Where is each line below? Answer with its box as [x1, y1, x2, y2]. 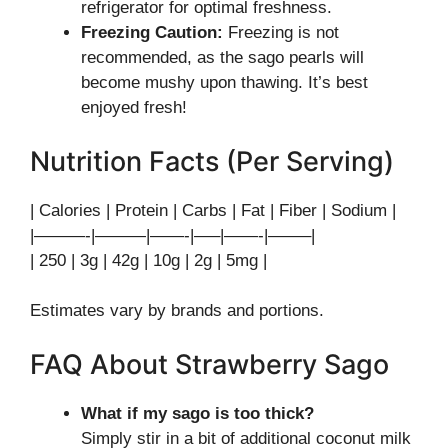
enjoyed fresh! [81, 98, 187, 117]
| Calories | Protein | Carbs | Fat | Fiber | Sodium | [30, 200, 396, 220]
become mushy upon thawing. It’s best [81, 73, 368, 92]
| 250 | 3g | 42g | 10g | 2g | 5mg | [30, 250, 267, 270]
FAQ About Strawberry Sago [30, 347, 389, 381]
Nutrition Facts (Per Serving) [30, 144, 394, 178]
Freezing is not [223, 23, 339, 42]
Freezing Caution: [81, 23, 223, 42]
